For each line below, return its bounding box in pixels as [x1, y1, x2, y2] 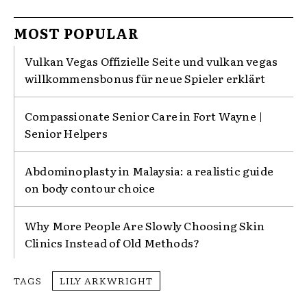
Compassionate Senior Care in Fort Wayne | [25, 108, 264, 125]
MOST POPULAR [14, 23, 139, 44]
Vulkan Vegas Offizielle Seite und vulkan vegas [25, 53, 278, 70]
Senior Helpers [25, 125, 108, 142]
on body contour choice [25, 180, 156, 197]
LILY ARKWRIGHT [60, 273, 153, 288]
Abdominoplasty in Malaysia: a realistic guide [25, 162, 274, 180]
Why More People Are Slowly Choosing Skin [25, 217, 265, 234]
